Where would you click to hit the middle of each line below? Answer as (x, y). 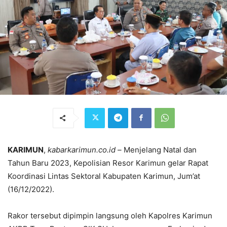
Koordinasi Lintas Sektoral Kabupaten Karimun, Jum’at (104, 176)
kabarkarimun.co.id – (86, 149)
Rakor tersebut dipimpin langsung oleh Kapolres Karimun (110, 215)
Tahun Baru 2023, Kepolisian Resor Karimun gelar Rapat (108, 163)
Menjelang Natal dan (160, 149)
